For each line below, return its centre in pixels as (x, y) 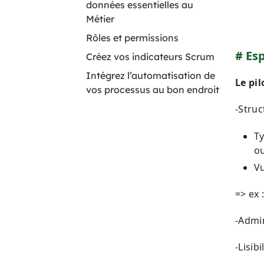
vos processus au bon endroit (153, 90)
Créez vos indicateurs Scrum (150, 57)
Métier (100, 19)
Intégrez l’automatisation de (151, 75)
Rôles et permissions (132, 38)
